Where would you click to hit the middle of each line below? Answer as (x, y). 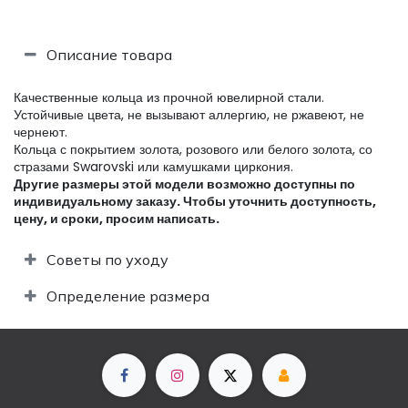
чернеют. (41, 132)
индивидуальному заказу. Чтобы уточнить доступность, (195, 201)
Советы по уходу (107, 259)
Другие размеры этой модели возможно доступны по (184, 184)
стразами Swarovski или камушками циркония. (153, 166)
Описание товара (109, 54)
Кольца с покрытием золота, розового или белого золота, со (193, 149)
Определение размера (128, 296)
